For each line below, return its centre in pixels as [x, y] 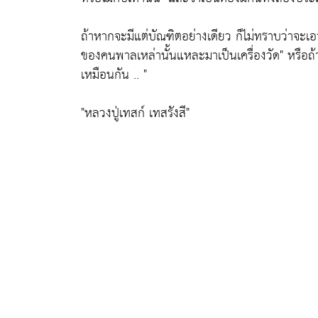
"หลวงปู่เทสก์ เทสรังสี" [135, 113]
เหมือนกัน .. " [114, 75]
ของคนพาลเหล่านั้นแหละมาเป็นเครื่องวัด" [182, 56]
